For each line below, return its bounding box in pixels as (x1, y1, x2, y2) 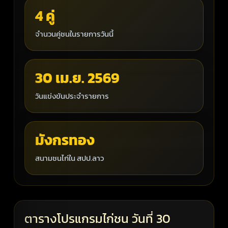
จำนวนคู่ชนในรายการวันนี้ (35, 27, 114, 40)
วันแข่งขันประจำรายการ (35, 90, 109, 102)
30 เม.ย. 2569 (35, 67, 120, 89)
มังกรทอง (35, 129, 95, 151)
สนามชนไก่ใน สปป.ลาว (35, 152, 104, 164)
